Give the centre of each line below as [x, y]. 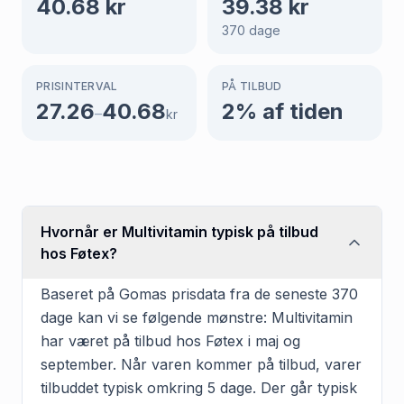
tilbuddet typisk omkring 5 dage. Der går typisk [199, 387]
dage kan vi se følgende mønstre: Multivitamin [197, 317]
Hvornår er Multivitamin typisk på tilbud [179, 231]
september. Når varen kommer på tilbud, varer [201, 364]
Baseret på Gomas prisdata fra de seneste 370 [199, 294]
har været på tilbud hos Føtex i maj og [170, 340]
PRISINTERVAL [77, 86]
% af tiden [289, 111]
